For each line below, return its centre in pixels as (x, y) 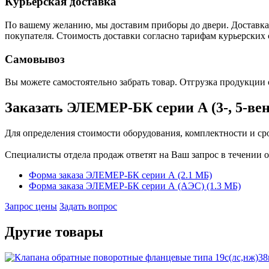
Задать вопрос (88, 207)
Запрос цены (31, 207)
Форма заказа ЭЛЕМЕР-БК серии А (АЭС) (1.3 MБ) (135, 186)
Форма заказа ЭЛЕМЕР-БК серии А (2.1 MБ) (120, 175)
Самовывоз (35, 59)
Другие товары (54, 232)
